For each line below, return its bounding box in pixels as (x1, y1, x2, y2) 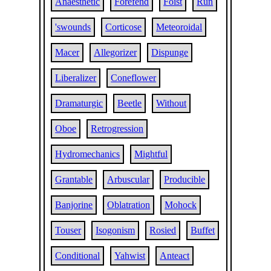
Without (156, 98, 187, 108)
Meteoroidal (156, 22, 203, 32)
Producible (164, 174, 206, 184)
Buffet (191, 225, 215, 235)
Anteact (160, 250, 190, 261)
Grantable (55, 174, 93, 184)
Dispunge (151, 47, 189, 57)
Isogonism (96, 225, 135, 235)
